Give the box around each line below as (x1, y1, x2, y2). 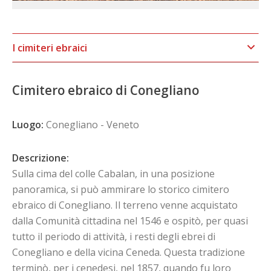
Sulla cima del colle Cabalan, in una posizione (12, 166, 215, 180)
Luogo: (12, 117, 44, 131)
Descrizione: (12, 151, 69, 165)
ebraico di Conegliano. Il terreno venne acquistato (12, 198, 238, 212)
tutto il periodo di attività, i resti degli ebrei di (12, 229, 215, 243)
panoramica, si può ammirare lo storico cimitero (12, 182, 229, 196)
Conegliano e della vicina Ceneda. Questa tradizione (12, 245, 245, 259)
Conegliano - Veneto (44, 117, 139, 131)
